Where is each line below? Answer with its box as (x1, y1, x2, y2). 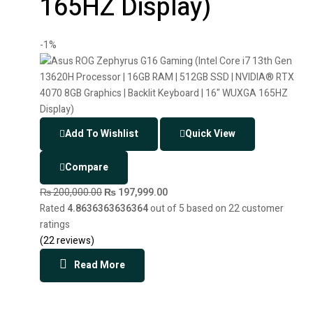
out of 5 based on (148, 201, 228, 216)
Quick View (185, 126, 235, 141)
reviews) (54, 233, 94, 248)
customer (240, 201, 284, 216)
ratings (40, 217, 70, 232)
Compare (65, 159, 108, 175)
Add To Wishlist (65, 126, 138, 141)
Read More (74, 257, 125, 272)
